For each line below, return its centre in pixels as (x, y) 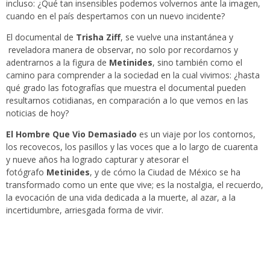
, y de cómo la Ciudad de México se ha (165, 172)
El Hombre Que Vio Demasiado (71, 134)
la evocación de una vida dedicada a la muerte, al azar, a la (121, 198)
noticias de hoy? (37, 113)
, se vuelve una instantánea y (177, 37)
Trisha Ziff (98, 37)
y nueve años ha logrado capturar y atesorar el (97, 160)
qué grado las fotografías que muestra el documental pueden (126, 88)
